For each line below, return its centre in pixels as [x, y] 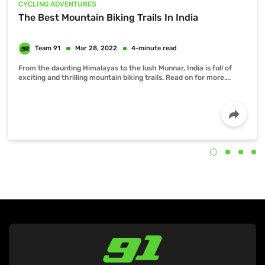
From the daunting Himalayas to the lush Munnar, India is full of [125, 68]
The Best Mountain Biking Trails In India [108, 18]
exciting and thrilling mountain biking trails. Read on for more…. [125, 78]
